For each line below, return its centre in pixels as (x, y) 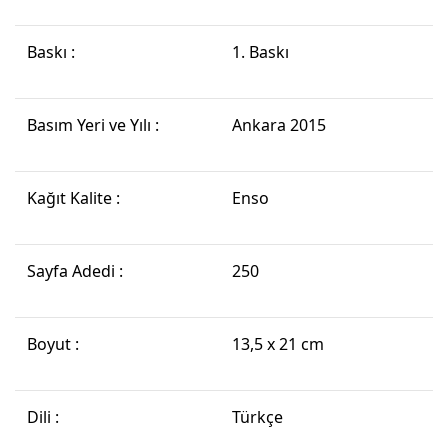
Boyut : (53, 344)
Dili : (43, 417)
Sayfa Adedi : (75, 271)
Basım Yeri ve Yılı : (93, 125)
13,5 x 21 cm (278, 344)
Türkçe (259, 417)
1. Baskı (260, 52)
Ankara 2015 (279, 125)
